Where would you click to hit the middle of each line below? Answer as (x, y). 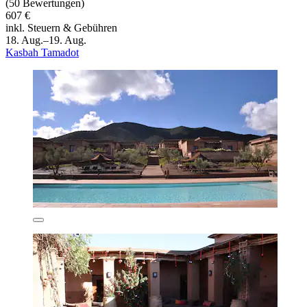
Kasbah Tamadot (42, 53)
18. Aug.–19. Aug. (46, 40)
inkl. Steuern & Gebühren (61, 28)
